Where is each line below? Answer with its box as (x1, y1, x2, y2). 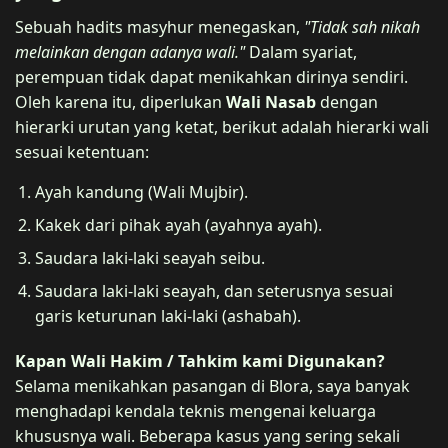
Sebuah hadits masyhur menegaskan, (15, 15, 304, 38)
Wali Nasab (226, 90, 316, 113)
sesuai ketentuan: (15, 140, 149, 163)
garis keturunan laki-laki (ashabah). (35, 304, 301, 327)
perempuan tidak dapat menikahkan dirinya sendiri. (15, 65, 408, 88)
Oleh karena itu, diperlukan (15, 90, 226, 113)
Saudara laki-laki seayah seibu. (35, 246, 265, 269)
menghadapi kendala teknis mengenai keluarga (15, 399, 376, 422)
